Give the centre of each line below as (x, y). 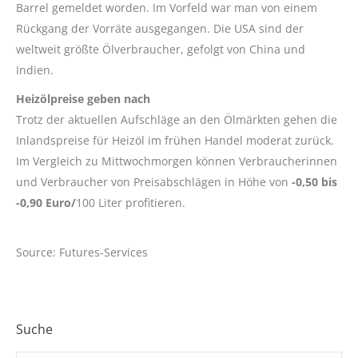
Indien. (35, 70)
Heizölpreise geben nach (83, 99)
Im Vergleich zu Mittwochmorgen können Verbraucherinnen (177, 161)
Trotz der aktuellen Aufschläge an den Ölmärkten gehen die (177, 120)
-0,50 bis (314, 182)
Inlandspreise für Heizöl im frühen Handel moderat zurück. (175, 141)
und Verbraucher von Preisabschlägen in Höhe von (154, 182)
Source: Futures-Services (82, 253)
